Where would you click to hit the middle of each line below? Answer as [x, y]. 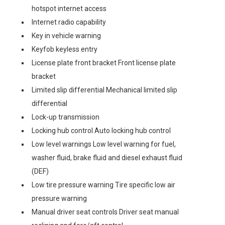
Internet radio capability [69, 22]
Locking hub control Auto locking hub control [101, 131]
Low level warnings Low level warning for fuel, [104, 144]
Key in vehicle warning [66, 36]
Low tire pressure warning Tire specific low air [103, 185]
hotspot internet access [69, 9]
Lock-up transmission [66, 117]
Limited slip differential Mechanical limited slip [104, 90]
